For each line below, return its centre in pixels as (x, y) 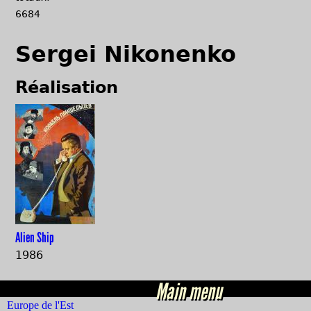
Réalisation (67, 87)
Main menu (189, 291)
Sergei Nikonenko (126, 54)
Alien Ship (35, 237)
